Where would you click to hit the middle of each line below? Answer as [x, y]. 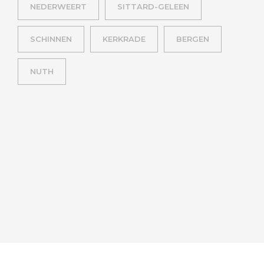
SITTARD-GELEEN [153, 7]
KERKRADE [124, 39]
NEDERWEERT [58, 7]
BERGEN [193, 39]
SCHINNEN [51, 39]
